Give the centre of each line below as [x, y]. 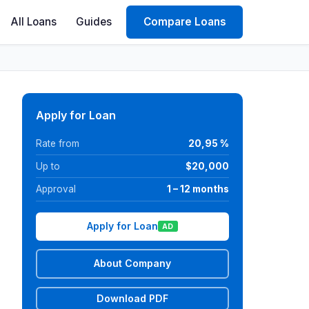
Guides [93, 22]
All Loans [34, 22]
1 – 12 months [198, 189]
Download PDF [132, 298]
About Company [132, 263]
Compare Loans [185, 22]
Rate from [58, 143]
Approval [56, 189]
